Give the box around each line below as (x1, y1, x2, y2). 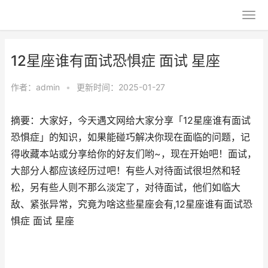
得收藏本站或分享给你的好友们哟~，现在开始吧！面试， (11, 148, 257, 160)
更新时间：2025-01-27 (77, 82, 165, 92)
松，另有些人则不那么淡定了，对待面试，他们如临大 (11, 182, 240, 193)
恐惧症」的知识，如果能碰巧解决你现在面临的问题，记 (11, 132, 250, 143)
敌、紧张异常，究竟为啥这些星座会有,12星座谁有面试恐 (11, 199, 252, 210)
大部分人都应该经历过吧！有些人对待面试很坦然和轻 (11, 165, 240, 176)
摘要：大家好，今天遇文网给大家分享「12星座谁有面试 (11, 115, 251, 126)
